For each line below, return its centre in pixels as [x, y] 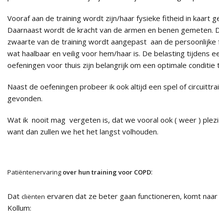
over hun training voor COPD [106, 172]
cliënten [33, 197]
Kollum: [19, 208]
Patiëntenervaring [34, 172]
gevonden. [25, 98]
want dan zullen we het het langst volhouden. [83, 131]
